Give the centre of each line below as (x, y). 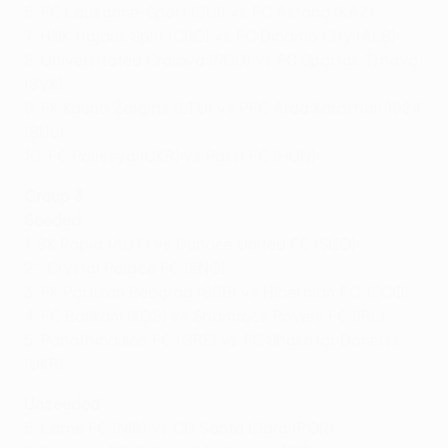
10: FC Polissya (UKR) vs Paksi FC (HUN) (170, 156)
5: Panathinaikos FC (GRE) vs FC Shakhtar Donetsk (212, 340)
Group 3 (54, 196)
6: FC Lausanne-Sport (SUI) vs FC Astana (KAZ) (199, 12)
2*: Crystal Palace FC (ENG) (125, 268)
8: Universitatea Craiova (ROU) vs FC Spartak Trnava (221, 60)
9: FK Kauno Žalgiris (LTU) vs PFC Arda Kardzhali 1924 (223, 108)
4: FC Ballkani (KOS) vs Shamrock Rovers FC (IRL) (204, 316)
